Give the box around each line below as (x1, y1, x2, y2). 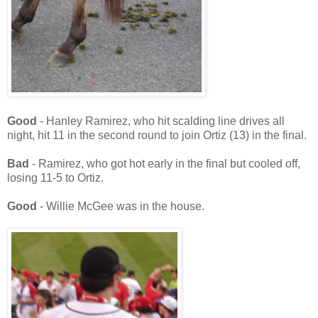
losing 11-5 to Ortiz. (7, 172, 104, 185)
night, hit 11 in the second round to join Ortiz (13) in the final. (7, 129, 307, 142)
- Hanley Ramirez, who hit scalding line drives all (40, 115, 285, 128)
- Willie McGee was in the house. (40, 200, 204, 213)
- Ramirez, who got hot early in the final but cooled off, (32, 158, 300, 170)
